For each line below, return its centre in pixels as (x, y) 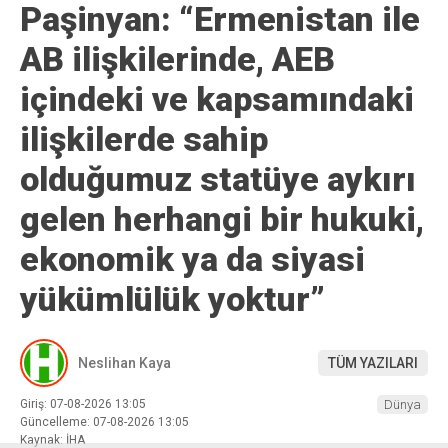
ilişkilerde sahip (144, 139)
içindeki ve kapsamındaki (217, 99)
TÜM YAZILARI (373, 362)
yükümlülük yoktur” (172, 299)
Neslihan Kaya (124, 362)
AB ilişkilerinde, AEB (177, 59)
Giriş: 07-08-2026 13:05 (83, 404)
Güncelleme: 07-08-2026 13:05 (104, 422)
